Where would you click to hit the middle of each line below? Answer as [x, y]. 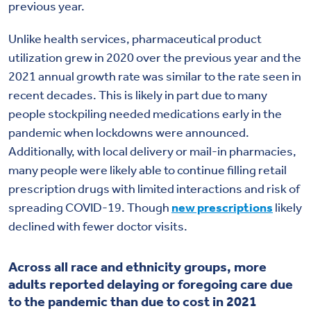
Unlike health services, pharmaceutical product [135, 39]
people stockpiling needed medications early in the [145, 114]
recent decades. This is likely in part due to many [138, 95]
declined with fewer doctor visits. [98, 227]
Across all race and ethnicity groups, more [137, 267]
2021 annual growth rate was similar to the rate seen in [155, 77]
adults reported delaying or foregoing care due [151, 284]
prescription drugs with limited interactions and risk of [154, 189]
